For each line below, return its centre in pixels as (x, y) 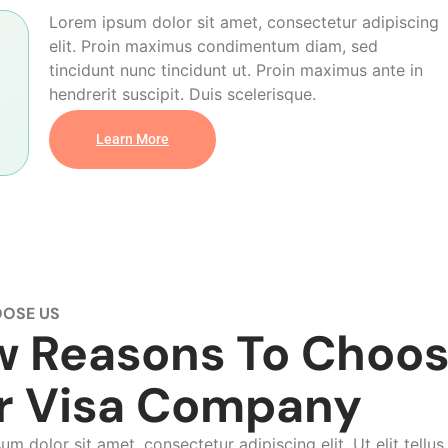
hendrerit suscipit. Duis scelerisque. (182, 94)
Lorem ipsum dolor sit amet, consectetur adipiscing (243, 22)
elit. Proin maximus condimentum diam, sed (213, 46)
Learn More (132, 140)
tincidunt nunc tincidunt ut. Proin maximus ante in (235, 70)
